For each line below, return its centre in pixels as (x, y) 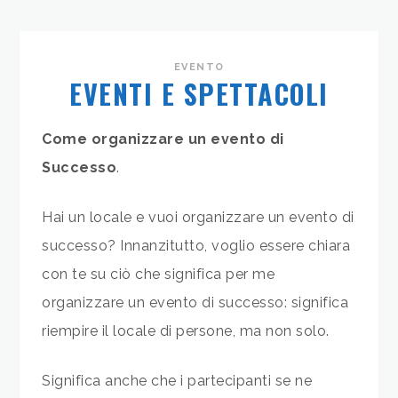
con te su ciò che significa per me (159, 275)
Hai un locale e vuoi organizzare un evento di (198, 218)
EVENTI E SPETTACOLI (199, 94)
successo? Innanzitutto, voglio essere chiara (196, 246)
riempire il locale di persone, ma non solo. (186, 331)
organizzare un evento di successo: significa (195, 303)
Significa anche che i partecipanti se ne (177, 381)
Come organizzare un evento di (163, 139)
